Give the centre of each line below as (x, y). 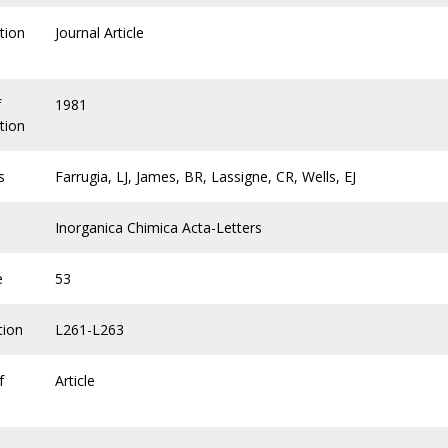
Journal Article (99, 32)
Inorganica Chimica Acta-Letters (158, 227)
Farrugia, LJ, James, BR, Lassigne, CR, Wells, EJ (205, 176)
